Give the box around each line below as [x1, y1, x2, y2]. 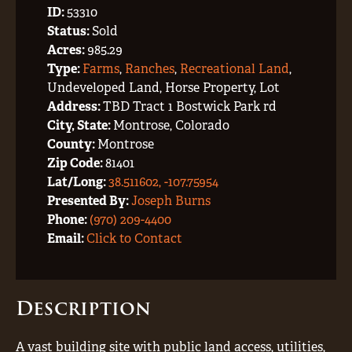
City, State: [47, 117, 113, 134]
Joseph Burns [131, 192, 211, 209]
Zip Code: [47, 155, 105, 171]
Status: [47, 23, 92, 39]
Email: [47, 230, 86, 247]
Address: [47, 98, 103, 115]
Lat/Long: [47, 174, 108, 190]
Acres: [47, 42, 87, 58]
